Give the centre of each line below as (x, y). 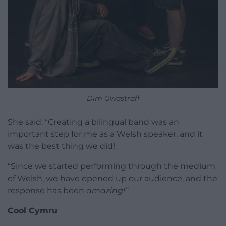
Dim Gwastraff (113, 99)
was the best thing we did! (61, 146)
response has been (47, 191)
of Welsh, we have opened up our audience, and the (112, 179)
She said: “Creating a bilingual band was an (93, 122)
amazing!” (107, 191)
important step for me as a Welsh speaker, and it (105, 134)
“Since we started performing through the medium (111, 166)
